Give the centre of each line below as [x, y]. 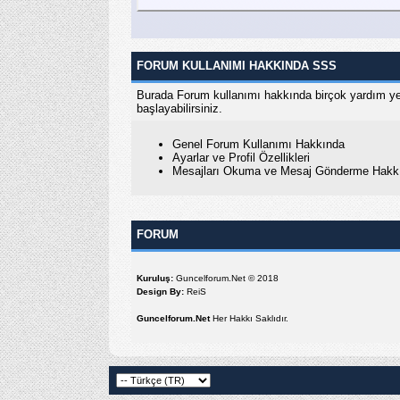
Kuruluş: [155, 278]
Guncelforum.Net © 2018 [226, 278]
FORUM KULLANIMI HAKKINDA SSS [237, 65]
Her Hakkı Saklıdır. [249, 318]
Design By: [160, 291]
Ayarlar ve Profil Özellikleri [241, 157]
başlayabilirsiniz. [179, 108]
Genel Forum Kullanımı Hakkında [258, 144]
